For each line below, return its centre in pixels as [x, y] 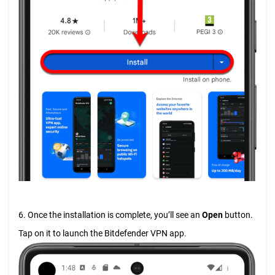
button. [238, 215]
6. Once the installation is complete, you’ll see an [110, 215]
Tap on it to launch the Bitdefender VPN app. [103, 233]
